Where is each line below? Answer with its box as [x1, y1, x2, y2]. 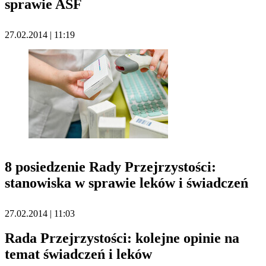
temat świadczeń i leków [5, 246, 152, 262]
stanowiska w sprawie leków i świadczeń [5, 175, 248, 191]
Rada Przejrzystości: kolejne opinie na [5, 230, 239, 246]
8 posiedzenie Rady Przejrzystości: [5, 159, 216, 175]
